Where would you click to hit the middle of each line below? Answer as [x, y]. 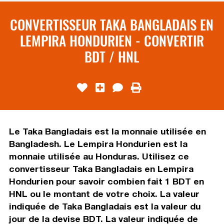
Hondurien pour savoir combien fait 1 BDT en [106, 181]
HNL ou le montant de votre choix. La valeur [104, 193]
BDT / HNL [112, 56]
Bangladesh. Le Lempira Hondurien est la [98, 143]
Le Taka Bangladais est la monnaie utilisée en [107, 131]
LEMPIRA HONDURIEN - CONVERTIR [112, 40]
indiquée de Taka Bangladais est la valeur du [104, 206]
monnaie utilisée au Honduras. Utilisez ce [99, 156]
